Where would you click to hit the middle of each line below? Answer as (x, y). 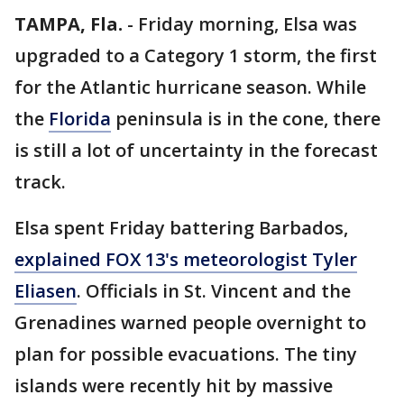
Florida (80, 119)
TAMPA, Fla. (69, 24)
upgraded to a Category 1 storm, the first (196, 55)
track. (40, 182)
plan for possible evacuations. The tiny (186, 354)
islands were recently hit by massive (174, 386)
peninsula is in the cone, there (246, 119)
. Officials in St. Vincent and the (214, 291)
